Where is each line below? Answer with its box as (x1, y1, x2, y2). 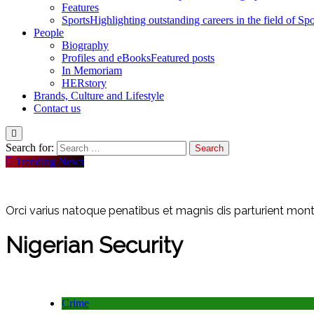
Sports (62, 13, 90, 26)
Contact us (34, 102, 81, 114)
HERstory (62, 76, 107, 89)
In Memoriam (62, 64, 122, 76)
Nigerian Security (6, 232, 183, 259)
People (34, 26, 64, 39)
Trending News (15, 155, 84, 168)
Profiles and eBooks (62, 51, 151, 64)
